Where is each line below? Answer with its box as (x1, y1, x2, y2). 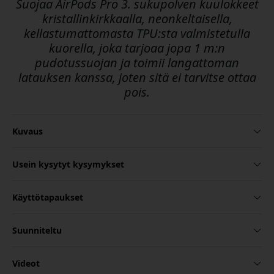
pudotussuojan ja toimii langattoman (35, 54, 239, 72)
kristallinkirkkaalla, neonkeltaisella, (42, 10, 232, 28)
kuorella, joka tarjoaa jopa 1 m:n (49, 40, 225, 57)
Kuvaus (12, 125, 43, 138)
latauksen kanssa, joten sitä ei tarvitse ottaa (18, 69, 256, 86)
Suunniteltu (12, 224, 62, 237)
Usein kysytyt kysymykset (12, 158, 124, 171)
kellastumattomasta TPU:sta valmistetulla (24, 25, 250, 42)
